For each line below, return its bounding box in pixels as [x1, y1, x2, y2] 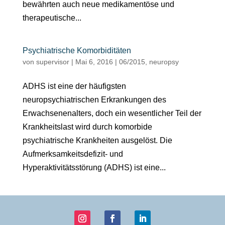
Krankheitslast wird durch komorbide [22, 122, 152, 131]
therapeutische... [22, 13, 81, 22]
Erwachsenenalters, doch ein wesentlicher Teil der [22, 108, 201, 118]
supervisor [36, 57, 69, 66]
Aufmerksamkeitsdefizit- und [22, 149, 123, 158]
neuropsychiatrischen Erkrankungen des [22, 95, 166, 104]
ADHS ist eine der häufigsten [22, 81, 126, 90]
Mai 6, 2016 [75, 57, 113, 66]
